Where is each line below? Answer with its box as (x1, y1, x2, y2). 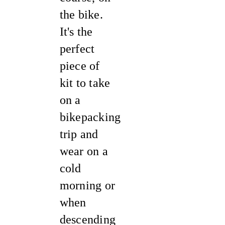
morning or (59, 179, 116, 192)
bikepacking (59, 110, 121, 124)
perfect (59, 42, 95, 55)
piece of (59, 59, 100, 72)
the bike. (59, 8, 103, 21)
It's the (59, 25, 93, 38)
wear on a (59, 145, 108, 158)
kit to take (59, 76, 110, 89)
